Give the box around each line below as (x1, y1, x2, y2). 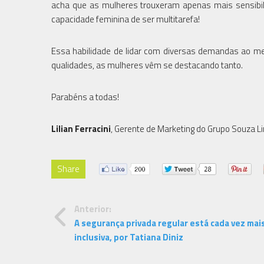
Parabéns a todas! (51, 90, 119, 104)
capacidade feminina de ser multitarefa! (51, 12, 200, 26)
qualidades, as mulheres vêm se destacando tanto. (51, 58, 243, 72)
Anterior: (74, 202, 111, 216)
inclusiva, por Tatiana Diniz (74, 230, 183, 244)
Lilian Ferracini (51, 121, 111, 136)
